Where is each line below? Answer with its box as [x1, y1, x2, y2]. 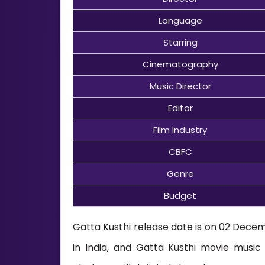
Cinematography [142, 57, 218, 70]
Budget [164, 189, 197, 202]
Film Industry [153, 123, 208, 136]
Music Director [149, 79, 211, 92]
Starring [163, 35, 198, 49]
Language [158, 14, 202, 27]
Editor [167, 101, 193, 114]
